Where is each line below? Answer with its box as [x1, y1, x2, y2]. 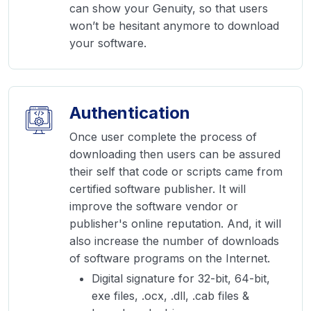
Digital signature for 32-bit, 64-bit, [92, 271, 270, 286]
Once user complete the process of [69, 130, 257, 144]
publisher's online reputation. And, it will [69, 217, 281, 231]
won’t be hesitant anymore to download [69, 19, 279, 33]
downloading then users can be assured [69, 147, 280, 162]
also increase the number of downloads [69, 234, 279, 249]
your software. [69, 36, 146, 51]
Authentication [69, 103, 190, 124]
